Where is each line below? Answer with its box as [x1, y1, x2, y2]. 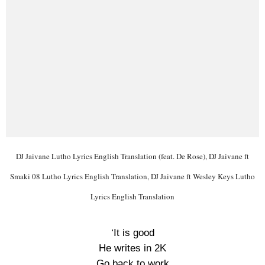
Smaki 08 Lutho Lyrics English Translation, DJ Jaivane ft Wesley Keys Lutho [10, 171, 255, 182]
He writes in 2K [99, 243, 166, 254]
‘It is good [111, 227, 154, 238]
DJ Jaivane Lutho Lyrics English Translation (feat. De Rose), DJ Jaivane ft [16, 151, 249, 161]
